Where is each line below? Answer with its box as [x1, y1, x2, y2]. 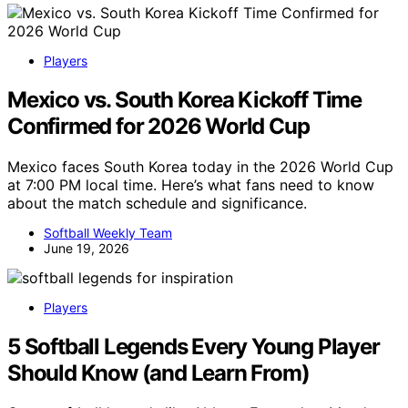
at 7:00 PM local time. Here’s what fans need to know [7, 175, 374, 194]
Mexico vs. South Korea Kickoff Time [7, 86, 362, 113]
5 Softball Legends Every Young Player [7, 332, 380, 360]
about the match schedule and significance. [7, 193, 307, 212]
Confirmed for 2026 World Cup [7, 112, 310, 139]
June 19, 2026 [44, 240, 129, 256]
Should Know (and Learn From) [7, 359, 310, 386]
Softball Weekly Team [44, 224, 172, 240]
